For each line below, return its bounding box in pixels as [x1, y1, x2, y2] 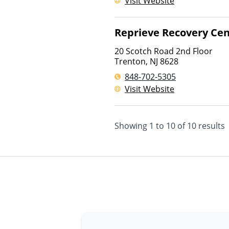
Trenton [114, 56, 146, 67]
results [196, 120, 225, 131]
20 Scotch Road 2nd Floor [114, 45, 213, 57]
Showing [114, 120, 149, 131]
